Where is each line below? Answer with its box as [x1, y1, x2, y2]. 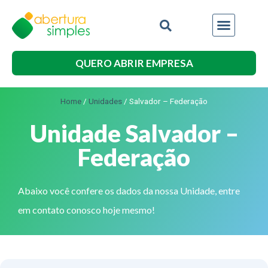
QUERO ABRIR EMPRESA [75, 56, 193, 69]
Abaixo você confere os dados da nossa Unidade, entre [18, 184, 240, 196]
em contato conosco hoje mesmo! [18, 203, 155, 215]
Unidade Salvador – [29, 118, 239, 148]
